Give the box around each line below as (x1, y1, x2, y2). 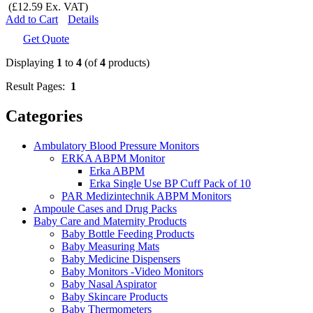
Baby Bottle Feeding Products (61, 227, 194, 240)
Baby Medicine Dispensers (61, 252, 180, 265)
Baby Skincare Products (61, 290, 168, 303)
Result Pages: (6, 80, 71, 93)
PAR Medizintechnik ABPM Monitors (61, 189, 231, 202)
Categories (6, 107, 82, 126)
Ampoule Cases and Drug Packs (34, 202, 177, 214)
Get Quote (23, 33, 69, 45)
